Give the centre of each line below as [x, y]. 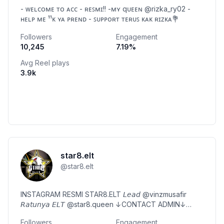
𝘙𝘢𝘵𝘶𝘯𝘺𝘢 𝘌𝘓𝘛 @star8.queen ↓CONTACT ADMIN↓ [68, 204]
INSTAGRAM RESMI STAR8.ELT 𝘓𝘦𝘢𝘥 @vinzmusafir [103, 194]
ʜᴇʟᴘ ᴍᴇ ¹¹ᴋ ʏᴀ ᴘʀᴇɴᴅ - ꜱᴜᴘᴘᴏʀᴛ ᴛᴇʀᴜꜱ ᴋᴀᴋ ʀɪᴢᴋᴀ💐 [100, 19]
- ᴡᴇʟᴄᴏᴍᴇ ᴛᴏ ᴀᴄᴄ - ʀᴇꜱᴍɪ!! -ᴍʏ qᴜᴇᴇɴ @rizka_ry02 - [105, 9]
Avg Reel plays [45, 63]
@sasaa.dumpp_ [47, 214]
